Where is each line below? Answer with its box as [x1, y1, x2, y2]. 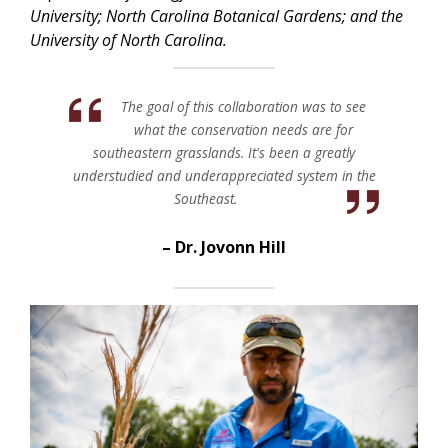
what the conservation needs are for [133, 119, 353, 139]
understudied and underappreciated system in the [72, 165, 376, 185]
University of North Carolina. [30, 28, 227, 51]
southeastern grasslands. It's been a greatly [93, 142, 355, 162]
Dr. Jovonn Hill [175, 235, 286, 258]
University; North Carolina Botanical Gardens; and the [30, 4, 403, 27]
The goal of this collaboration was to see [120, 96, 366, 116]
